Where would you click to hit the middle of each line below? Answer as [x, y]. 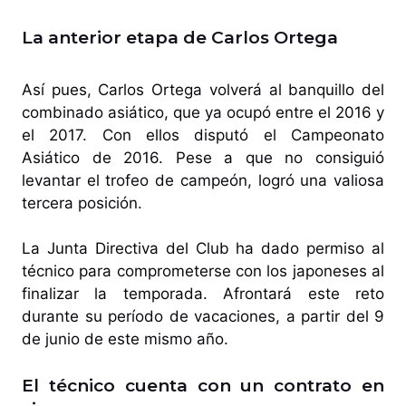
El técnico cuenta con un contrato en [203, 385]
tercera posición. [82, 203]
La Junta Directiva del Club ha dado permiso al [203, 249]
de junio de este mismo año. [127, 339]
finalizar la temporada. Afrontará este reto [203, 294]
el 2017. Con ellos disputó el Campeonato [203, 135]
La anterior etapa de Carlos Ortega [182, 37]
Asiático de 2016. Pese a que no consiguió [203, 157]
